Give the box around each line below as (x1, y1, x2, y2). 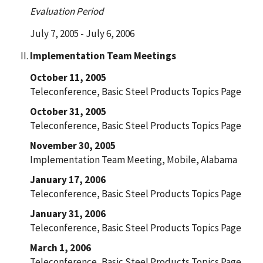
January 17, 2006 (29, 173, 106, 186)
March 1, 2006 (29, 241, 91, 254)
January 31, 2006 (29, 207, 106, 220)
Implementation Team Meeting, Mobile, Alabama (29, 153, 237, 166)
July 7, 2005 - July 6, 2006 (29, 26, 134, 40)
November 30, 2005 (29, 139, 116, 152)
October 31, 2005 (29, 104, 106, 118)
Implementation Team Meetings (29, 49, 176, 62)
